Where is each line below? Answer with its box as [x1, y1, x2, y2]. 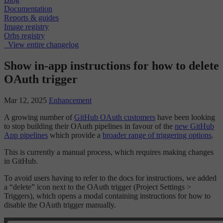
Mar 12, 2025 [4, 96, 47, 105]
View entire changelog [8, 40, 79, 49]
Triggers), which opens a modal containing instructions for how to [4, 192, 211, 200]
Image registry [4, 22, 49, 31]
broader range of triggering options [103, 131, 212, 139]
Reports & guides [4, 13, 59, 22]
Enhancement [49, 96, 92, 105]
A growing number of [4, 113, 74, 121]
